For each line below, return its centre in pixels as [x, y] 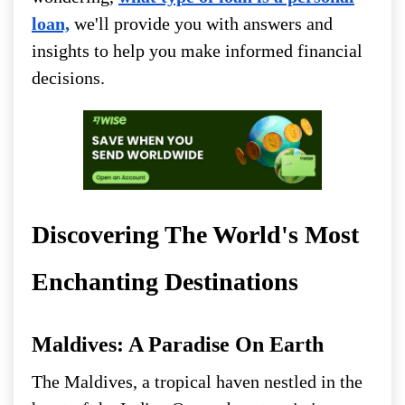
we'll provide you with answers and [201, 23]
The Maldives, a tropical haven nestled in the [197, 381]
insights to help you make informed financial [197, 50]
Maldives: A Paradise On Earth [178, 344]
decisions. [68, 77]
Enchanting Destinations [165, 281]
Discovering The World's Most [195, 234]
